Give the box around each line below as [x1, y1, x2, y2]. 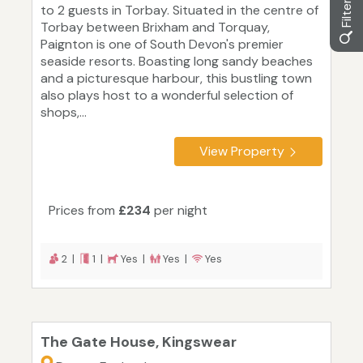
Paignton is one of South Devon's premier [41, 36, 284, 53]
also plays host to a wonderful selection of [41, 87, 293, 105]
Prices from [49, 202, 118, 220]
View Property [199, 143, 284, 160]
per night [151, 202, 207, 220]
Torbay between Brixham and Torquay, [41, 19, 270, 36]
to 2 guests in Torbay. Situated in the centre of [41, 2, 318, 19]
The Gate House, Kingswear [41, 332, 237, 352]
